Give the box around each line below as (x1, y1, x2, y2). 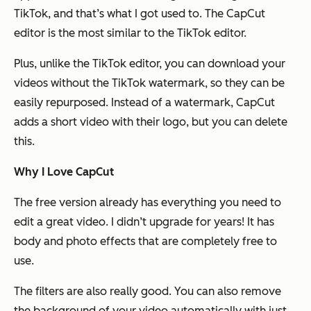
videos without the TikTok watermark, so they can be (14, 76, 285, 90)
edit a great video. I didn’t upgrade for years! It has (14, 215, 274, 229)
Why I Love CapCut (14, 165, 114, 179)
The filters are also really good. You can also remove (14, 285, 281, 299)
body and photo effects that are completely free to (14, 235, 277, 249)
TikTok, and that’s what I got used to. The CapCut (14, 7, 265, 21)
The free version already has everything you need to (14, 196, 281, 210)
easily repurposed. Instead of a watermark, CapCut (14, 96, 275, 110)
